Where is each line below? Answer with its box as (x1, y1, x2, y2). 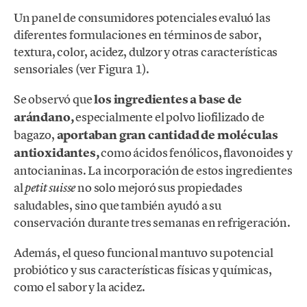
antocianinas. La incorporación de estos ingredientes (14, 162, 293, 178)
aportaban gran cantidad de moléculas (56, 126, 279, 143)
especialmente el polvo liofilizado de (73, 108, 265, 125)
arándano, (14, 108, 74, 125)
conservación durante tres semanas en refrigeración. (14, 214, 291, 230)
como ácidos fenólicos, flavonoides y (99, 144, 293, 160)
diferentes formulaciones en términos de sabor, (14, 26, 262, 42)
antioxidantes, (14, 144, 99, 161)
